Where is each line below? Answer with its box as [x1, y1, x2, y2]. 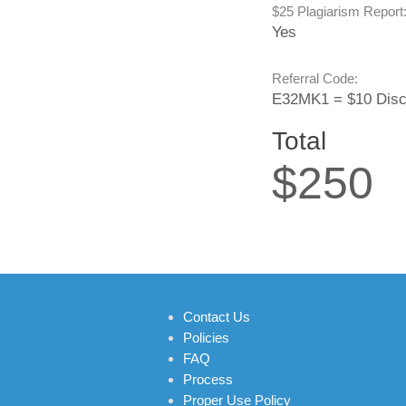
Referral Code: [272, 71, 358, 86]
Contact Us [183, 309, 250, 324]
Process [183, 372, 233, 387]
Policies [183, 330, 229, 345]
